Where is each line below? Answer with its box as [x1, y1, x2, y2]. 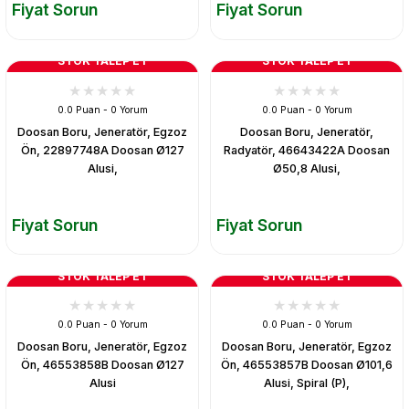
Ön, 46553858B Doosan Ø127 [20, 358, 184, 372]
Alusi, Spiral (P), [264, 376, 350, 391]
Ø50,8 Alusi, [273, 161, 341, 175]
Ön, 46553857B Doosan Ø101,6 [221, 358, 393, 372]
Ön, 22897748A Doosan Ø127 [20, 142, 184, 157]
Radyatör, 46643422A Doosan [224, 142, 390, 157]
